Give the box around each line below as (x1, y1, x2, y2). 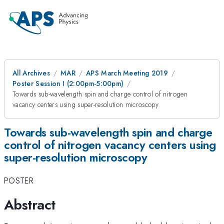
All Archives (12, 68, 50, 78)
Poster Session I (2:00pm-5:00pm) (12, 78, 124, 88)
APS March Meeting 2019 (85, 68, 168, 78)
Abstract (4, 194, 55, 215)
